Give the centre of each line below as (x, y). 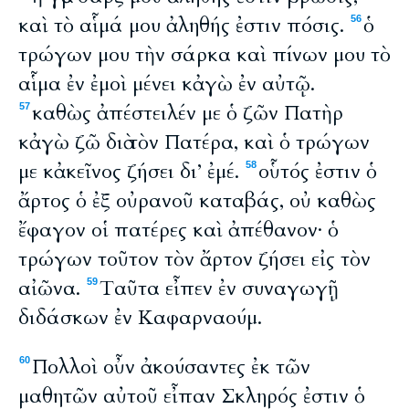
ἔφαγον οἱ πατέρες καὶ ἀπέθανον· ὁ (178, 230)
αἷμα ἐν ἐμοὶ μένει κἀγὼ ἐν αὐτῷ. (167, 84)
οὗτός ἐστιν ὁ (318, 172)
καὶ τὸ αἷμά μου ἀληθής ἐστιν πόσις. (184, 26)
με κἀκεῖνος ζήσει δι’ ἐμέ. (131, 172)
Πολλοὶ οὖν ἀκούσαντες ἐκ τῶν (171, 367)
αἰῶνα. (52, 288)
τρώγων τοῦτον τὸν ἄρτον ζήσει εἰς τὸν (194, 259)
